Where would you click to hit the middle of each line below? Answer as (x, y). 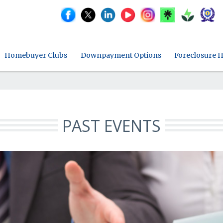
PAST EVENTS (111, 125)
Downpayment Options (121, 55)
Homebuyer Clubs (36, 55)
